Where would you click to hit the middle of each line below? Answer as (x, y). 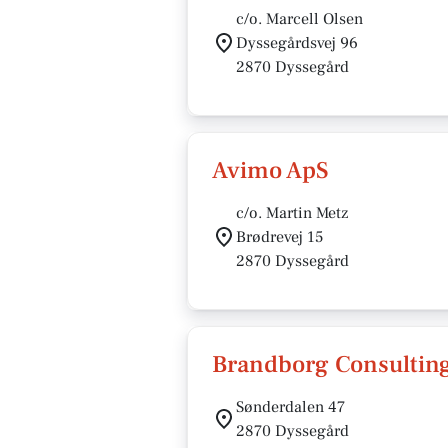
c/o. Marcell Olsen (299, 19)
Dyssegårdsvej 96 (297, 43)
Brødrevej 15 (279, 237)
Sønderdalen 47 (290, 407)
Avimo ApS (270, 170)
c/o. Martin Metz (292, 213)
